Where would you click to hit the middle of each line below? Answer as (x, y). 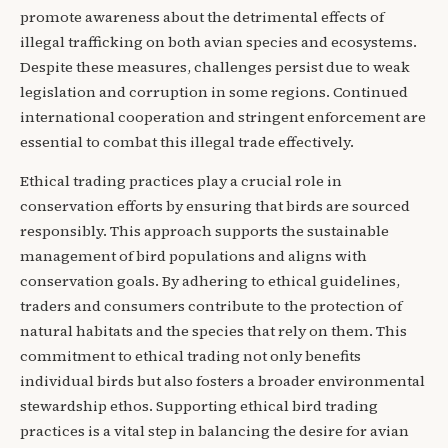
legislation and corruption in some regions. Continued (214, 91)
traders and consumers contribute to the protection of (211, 306)
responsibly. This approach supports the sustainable (204, 231)
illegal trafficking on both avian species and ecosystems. (218, 41)
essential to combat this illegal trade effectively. (187, 141)
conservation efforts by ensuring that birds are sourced (215, 206)
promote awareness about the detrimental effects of (202, 16)
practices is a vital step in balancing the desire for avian (214, 431)
